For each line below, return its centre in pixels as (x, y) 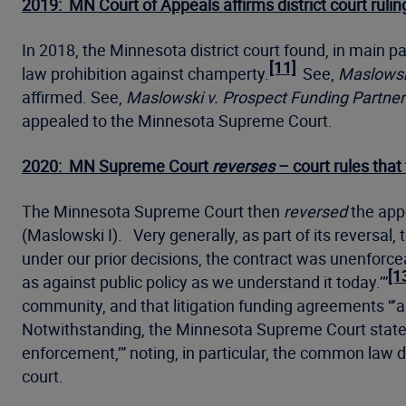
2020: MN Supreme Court (117, 166)
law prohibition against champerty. (145, 73)
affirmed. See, (74, 97)
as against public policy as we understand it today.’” (205, 282)
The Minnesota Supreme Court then (153, 211)
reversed (315, 211)
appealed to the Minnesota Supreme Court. (177, 121)
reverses (243, 166)
